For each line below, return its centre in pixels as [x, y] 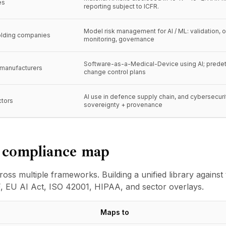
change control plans [115, 72]
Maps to [115, 212]
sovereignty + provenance [123, 105]
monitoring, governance [119, 39]
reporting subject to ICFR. [121, 6]
